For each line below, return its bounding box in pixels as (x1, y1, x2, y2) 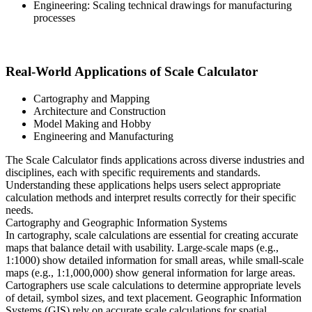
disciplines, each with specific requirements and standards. (6, 166, 260, 179)
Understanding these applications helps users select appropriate (6, 179, 281, 192)
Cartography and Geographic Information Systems (6, 217, 227, 229)
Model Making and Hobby (33, 118, 151, 130)
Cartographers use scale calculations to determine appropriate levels (6, 279, 301, 292)
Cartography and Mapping (33, 93, 150, 105)
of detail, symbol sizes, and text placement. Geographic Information (6, 292, 302, 304)
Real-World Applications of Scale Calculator (6, 64, 258, 79)
